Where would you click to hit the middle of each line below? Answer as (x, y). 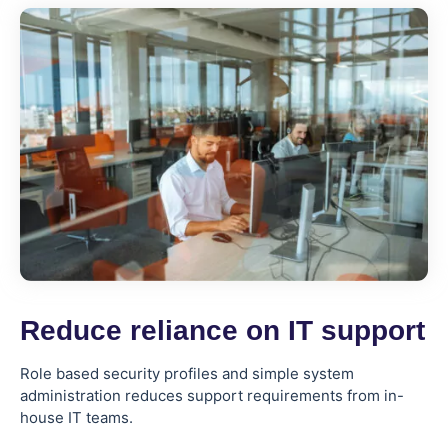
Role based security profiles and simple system (187, 373)
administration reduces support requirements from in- (212, 395)
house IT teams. (76, 417)
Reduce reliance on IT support (222, 330)
